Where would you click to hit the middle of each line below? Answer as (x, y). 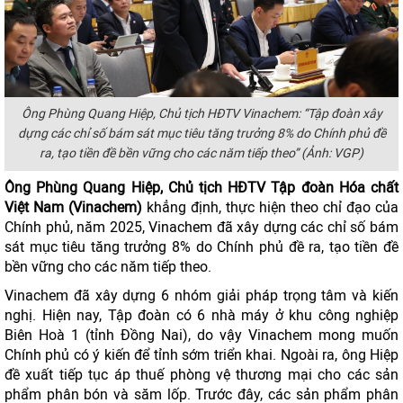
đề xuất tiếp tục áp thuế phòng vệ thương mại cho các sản (201, 375)
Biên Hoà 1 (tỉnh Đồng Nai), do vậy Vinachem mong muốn (201, 335)
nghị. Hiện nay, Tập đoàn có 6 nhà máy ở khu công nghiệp (201, 315)
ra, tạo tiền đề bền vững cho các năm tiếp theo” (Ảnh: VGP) (201, 153)
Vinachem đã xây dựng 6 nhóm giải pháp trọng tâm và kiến (201, 296)
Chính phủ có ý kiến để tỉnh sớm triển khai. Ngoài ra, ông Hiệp (201, 355)
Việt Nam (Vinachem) (76, 207)
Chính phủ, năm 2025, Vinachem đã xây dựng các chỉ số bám (201, 227)
